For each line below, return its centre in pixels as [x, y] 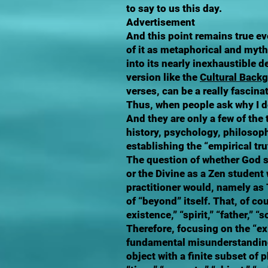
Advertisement [161, 22]
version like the [163, 77]
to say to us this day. [174, 8]
